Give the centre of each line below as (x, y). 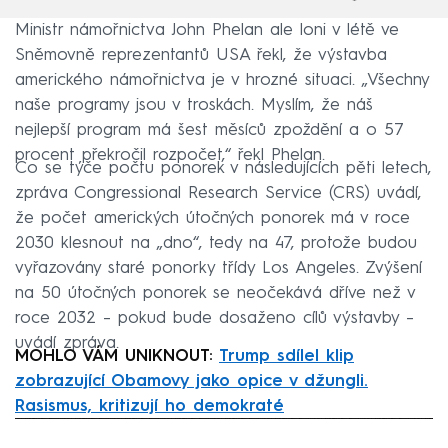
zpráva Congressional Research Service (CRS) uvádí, (218, 193)
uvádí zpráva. (67, 343)
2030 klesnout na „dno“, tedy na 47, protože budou (216, 243)
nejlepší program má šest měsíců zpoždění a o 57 (209, 130)
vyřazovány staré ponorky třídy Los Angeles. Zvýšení (218, 268)
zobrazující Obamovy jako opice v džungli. (191, 381)
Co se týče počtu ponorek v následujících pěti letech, (223, 168)
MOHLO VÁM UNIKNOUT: (117, 356)
